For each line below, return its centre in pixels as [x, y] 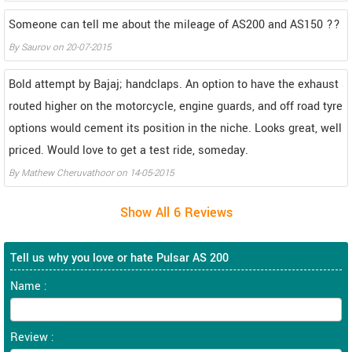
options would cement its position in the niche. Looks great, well [175, 128]
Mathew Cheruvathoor [68, 173]
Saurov [36, 47]
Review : [32, 337]
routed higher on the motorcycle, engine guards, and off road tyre [176, 106]
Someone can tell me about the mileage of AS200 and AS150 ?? [174, 24]
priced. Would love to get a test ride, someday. [128, 150]
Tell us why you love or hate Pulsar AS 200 [119, 258]
